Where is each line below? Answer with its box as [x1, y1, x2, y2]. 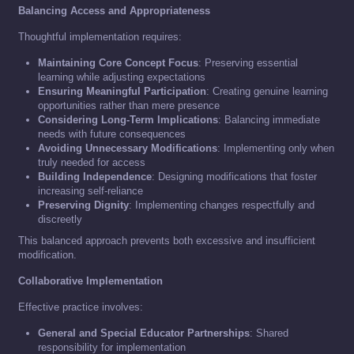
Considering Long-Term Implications [38, 114, 218, 126]
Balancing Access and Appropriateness [18, 5, 210, 17]
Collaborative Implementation [18, 275, 163, 288]
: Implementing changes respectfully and [129, 199, 314, 212]
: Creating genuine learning [206, 85, 328, 98]
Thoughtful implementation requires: [18, 31, 182, 43]
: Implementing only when [217, 142, 334, 155]
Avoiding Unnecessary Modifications [38, 142, 217, 155]
